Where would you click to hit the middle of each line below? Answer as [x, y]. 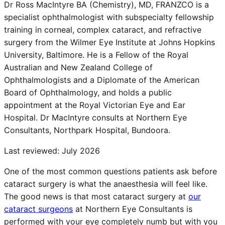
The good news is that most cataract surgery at [95, 196]
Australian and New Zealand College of [78, 67]
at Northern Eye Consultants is [134, 209]
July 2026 [81, 150]
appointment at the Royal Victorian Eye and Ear [95, 105]
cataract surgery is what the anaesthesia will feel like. [106, 184]
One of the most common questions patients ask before [110, 171]
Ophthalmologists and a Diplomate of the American [102, 80]
